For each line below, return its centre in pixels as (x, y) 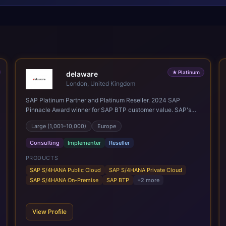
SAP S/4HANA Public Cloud (65, 170)
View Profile (49, 212)
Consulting (44, 143)
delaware (82, 74)
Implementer (84, 143)
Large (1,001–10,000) (59, 126)
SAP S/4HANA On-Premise (64, 180)
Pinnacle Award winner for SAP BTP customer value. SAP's (108, 110)
